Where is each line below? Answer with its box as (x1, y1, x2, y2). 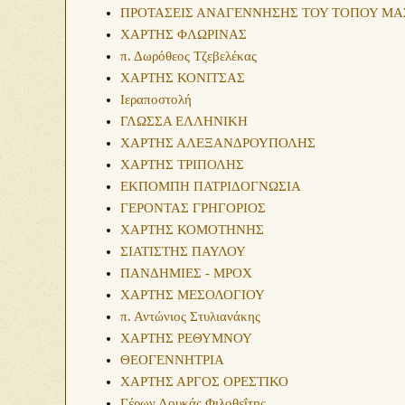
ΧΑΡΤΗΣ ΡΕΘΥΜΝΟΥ (120, 331, 252, 345)
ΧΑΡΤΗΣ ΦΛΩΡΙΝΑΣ (120, 27, 247, 42)
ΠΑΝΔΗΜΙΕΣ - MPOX (120, 266, 252, 280)
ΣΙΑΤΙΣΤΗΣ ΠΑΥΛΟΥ (120, 244, 246, 259)
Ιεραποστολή (120, 92, 192, 107)
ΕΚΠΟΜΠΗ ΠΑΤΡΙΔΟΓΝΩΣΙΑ (120, 179, 301, 193)
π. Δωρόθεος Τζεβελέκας (120, 49, 257, 63)
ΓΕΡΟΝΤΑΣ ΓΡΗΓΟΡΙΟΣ (120, 201, 266, 215)
